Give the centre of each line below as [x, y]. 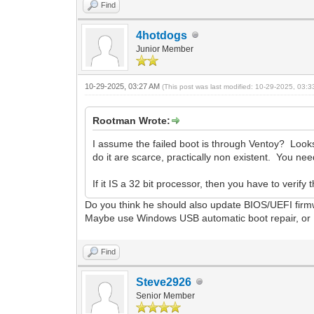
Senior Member [166, 295]
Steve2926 [164, 282]
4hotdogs [162, 35]
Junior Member [165, 49]
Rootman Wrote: [132, 120]
